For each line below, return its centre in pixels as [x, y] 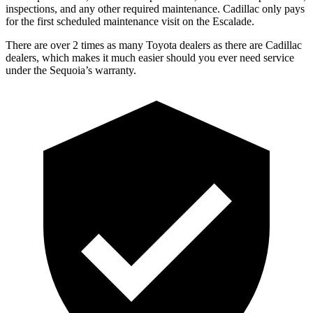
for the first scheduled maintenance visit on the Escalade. [130, 21]
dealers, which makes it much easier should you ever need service [150, 57]
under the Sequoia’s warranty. [71, 70]
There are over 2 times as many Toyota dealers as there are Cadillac [154, 45]
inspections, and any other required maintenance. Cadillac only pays [155, 8]
